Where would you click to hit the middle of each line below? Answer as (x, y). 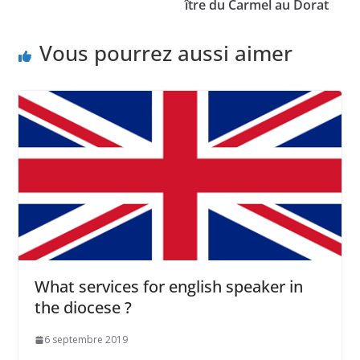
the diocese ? (83, 308)
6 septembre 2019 (86, 340)
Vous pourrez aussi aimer (166, 53)
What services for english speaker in (168, 287)
